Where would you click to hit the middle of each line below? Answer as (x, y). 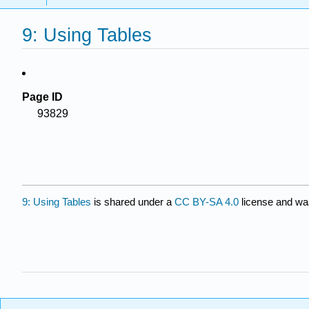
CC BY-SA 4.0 (207, 201)
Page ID (42, 97)
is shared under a (133, 201)
